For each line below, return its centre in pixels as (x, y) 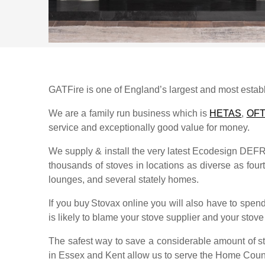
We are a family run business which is (129, 113)
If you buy (69, 203)
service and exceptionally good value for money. (149, 127)
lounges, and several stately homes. (124, 180)
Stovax (106, 203)
